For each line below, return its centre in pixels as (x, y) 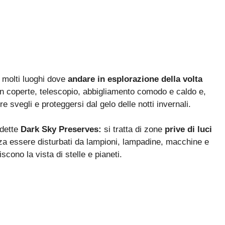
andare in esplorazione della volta (135, 79)
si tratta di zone (133, 130)
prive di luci (188, 130)
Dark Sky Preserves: (61, 130)
